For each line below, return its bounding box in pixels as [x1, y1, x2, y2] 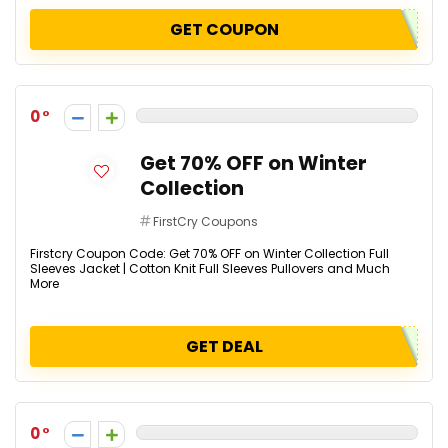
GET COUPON [169, 18, 279, 41]
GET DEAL [185, 335, 263, 358]
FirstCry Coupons [153, 213, 258, 230]
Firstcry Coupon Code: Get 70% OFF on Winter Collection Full [30, 245, 389, 262]
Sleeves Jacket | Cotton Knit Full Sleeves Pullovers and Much [30, 260, 390, 277]
